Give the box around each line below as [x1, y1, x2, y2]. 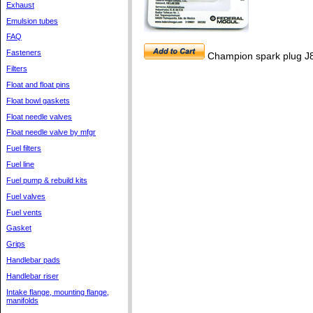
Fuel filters [6, 144, 41, 153]
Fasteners [6, 48, 41, 57]
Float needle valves [6, 112, 72, 121]
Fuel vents [6, 208, 42, 217]
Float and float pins [6, 80, 70, 89]
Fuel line [6, 160, 34, 169]
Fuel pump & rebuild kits [6, 175, 87, 184]
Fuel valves [6, 191, 45, 201]
